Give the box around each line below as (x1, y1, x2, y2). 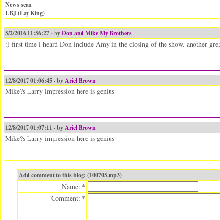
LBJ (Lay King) (5, 9, 45, 17)
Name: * (62, 182, 85, 191)
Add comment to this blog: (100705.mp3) (19, 171, 122, 179)
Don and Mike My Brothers (62, 29, 132, 37)
